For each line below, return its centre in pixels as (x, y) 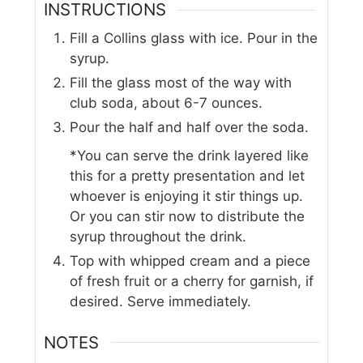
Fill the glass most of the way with (181, 83)
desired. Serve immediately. (161, 302)
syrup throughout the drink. (158, 237)
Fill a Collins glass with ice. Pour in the (194, 38)
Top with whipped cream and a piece (190, 261)
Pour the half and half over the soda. (190, 128)
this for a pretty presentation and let (188, 176)
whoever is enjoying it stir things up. (187, 196)
